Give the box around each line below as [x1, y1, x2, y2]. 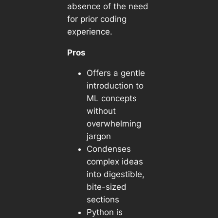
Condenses [86, 144, 131, 154]
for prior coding [67, 14, 127, 24]
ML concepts [86, 93, 137, 104]
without [86, 106, 116, 116]
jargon [86, 131, 111, 142]
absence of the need [67, 1, 148, 11]
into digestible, [86, 169, 145, 180]
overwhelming [86, 119, 141, 129]
